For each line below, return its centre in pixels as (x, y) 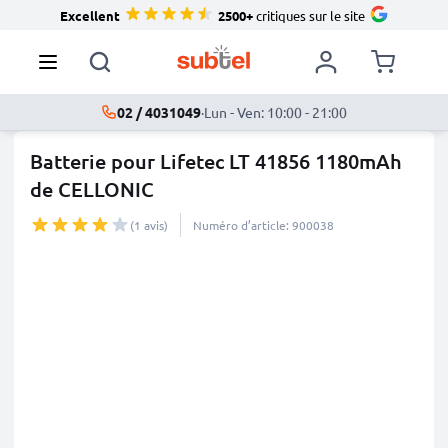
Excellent (89, 15)
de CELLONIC (92, 189)
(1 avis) (149, 225)
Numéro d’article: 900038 (263, 225)
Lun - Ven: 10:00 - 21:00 (275, 112)
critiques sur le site (308, 15)
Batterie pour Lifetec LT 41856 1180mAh (216, 161)
